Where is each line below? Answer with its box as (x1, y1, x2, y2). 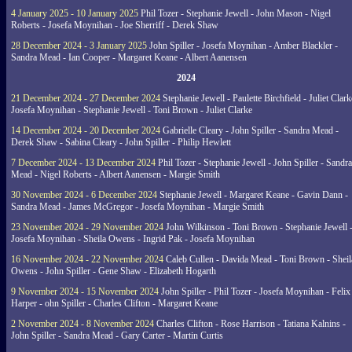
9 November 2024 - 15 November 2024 (11, 286, 159, 297)
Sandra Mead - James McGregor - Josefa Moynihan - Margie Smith (11, 201, 264, 212)
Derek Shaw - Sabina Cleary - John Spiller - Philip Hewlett (11, 137, 231, 148)
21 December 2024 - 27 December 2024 (11, 93, 160, 104)
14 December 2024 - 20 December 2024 (11, 125, 160, 136)
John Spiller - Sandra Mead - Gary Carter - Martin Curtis (11, 330, 223, 341)
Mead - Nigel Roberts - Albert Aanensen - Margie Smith (11, 169, 220, 180)
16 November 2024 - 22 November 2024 (11, 254, 163, 265)
